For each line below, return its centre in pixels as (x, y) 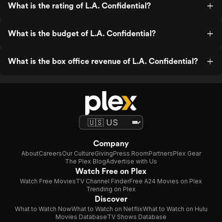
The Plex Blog (85, 161)
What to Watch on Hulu (175, 209)
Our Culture (78, 153)
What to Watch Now (43, 209)
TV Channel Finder (103, 181)
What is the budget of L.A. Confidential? (82, 33)
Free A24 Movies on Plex (166, 181)
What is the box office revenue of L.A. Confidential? (103, 61)
